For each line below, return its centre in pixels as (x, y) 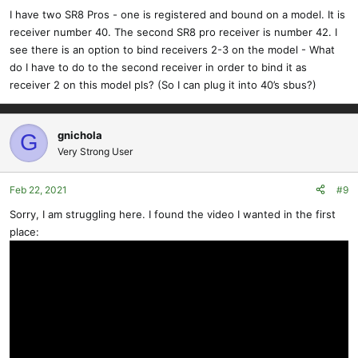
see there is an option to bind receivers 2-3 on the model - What (172, 49)
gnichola (80, 135)
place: (24, 231)
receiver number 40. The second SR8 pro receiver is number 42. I (173, 32)
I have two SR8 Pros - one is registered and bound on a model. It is (177, 14)
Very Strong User (95, 151)
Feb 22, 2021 (38, 189)
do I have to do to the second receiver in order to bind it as (158, 67)
